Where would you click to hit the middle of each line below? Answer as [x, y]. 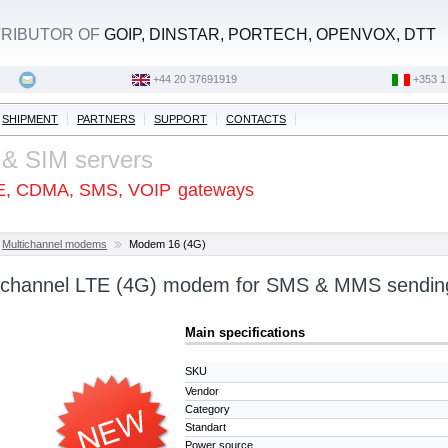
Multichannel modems [55, 244]
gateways [216, 190]
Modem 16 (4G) [168, 244]
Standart [206, 426]
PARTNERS [106, 119]
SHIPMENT [30, 119]
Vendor [202, 390]
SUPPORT [181, 119]
